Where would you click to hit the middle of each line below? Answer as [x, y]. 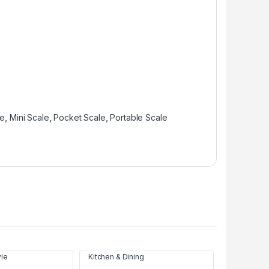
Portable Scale [139, 118]
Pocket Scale [80, 118]
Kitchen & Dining [116, 257]
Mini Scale [29, 118]
